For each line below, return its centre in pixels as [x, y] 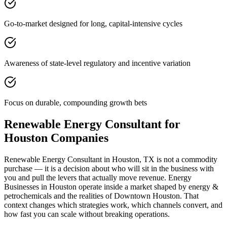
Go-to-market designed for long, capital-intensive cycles [93, 23]
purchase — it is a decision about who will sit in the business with [109, 168]
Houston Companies [56, 138]
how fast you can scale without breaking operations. [87, 214]
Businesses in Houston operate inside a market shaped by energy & [111, 186]
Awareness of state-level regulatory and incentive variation [97, 63]
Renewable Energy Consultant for [92, 124]
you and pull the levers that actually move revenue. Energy [98, 177]
